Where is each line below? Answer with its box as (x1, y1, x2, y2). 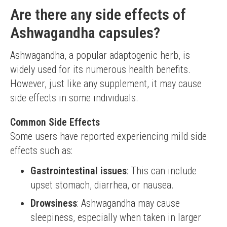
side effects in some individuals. (10, 92, 138, 104)
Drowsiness (30, 197, 77, 209)
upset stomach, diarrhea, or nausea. (30, 179, 174, 191)
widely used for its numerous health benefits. (10, 63, 191, 75)
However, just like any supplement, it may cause (10, 78, 202, 90)
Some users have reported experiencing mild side (10, 130, 207, 142)
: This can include (127, 165, 197, 177)
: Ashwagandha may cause (77, 197, 180, 209)
